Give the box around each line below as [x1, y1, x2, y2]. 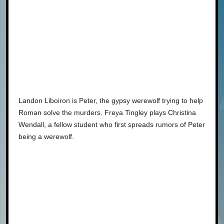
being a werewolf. [18, 132, 74, 140]
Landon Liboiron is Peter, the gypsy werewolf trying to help [18, 96, 203, 104]
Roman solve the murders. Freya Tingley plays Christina [18, 108, 196, 116]
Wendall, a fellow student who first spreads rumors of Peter [18, 120, 205, 128]
